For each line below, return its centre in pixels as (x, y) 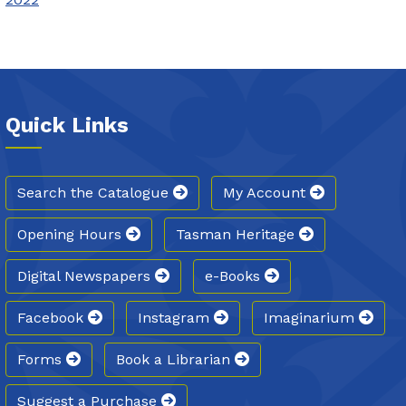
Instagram (176, 318)
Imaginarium (311, 318)
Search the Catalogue (95, 193)
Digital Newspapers (86, 276)
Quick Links (67, 126)
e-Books (235, 276)
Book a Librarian (175, 360)
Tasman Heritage (237, 235)
